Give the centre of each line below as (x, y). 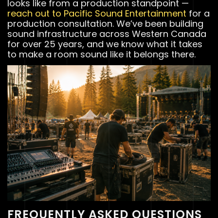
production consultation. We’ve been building (105, 23)
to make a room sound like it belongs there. (101, 54)
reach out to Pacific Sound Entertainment (97, 13)
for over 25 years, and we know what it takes (105, 44)
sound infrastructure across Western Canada (107, 34)
